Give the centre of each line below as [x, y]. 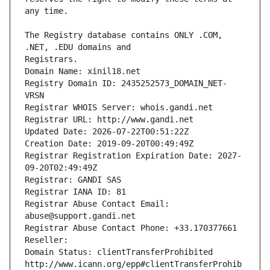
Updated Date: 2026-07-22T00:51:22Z [107, 132]
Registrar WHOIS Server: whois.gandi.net [119, 108]
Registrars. [51, 59]
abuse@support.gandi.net [80, 216]
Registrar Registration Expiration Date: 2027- [133, 156]
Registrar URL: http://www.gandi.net [109, 120]
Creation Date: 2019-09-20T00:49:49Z [109, 144]
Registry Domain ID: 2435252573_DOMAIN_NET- [126, 83]
